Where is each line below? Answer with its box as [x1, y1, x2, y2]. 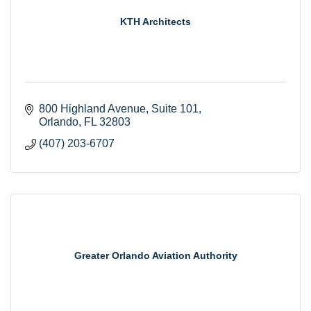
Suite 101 [151, 102, 199, 115]
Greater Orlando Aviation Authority [74, 249, 237, 261]
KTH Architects [120, 15, 191, 27]
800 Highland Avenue [39, 102, 146, 115]
